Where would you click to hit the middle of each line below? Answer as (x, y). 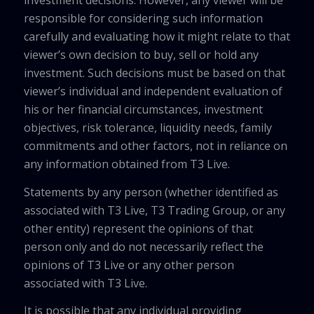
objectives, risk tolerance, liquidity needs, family (148, 128)
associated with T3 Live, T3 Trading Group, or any (154, 210)
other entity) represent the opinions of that (138, 228)
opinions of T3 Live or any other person (129, 265)
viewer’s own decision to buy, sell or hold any (141, 55)
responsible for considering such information (143, 19)
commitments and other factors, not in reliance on (155, 146)
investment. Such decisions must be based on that (154, 73)
